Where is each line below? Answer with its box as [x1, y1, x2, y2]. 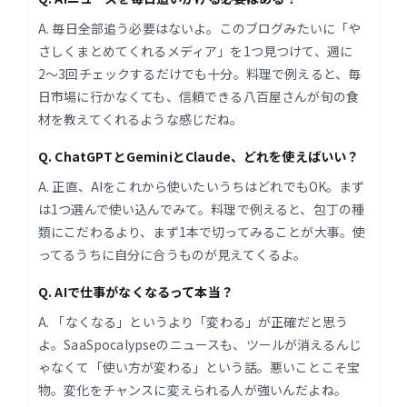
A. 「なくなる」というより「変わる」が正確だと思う [38, 312, 349, 331]
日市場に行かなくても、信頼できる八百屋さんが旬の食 [38, 86, 360, 105]
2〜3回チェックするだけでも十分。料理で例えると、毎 [38, 64, 362, 83]
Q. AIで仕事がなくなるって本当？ [38, 282, 233, 301]
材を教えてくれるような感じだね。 [38, 109, 243, 128]
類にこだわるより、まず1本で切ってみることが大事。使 [38, 222, 366, 241]
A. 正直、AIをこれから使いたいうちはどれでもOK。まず [38, 176, 365, 195]
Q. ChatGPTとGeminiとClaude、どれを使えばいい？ [38, 146, 360, 165]
